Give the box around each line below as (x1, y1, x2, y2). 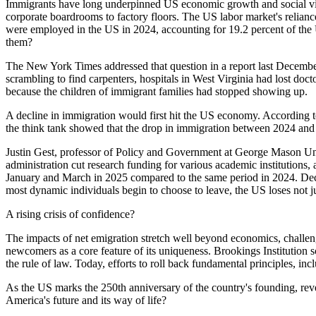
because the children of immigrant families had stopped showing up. (6, 85, 308, 97)
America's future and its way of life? (6, 293, 166, 306)
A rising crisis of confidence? (6, 207, 135, 220)
